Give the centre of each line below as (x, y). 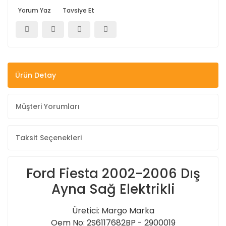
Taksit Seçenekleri (49, 137)
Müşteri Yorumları (48, 106)
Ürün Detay (36, 75)
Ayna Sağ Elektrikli (113, 189)
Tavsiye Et (78, 10)
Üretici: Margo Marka (113, 211)
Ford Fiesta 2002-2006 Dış (113, 174)
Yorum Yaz (35, 10)
